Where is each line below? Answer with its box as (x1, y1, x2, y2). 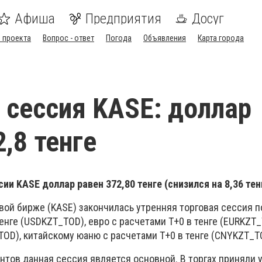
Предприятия (85, 11, 161, 27)
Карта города (198, 33, 244, 43)
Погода (106, 33, 132, 43)
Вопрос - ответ (43, 33, 94, 43)
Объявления (143, 33, 186, 43)
